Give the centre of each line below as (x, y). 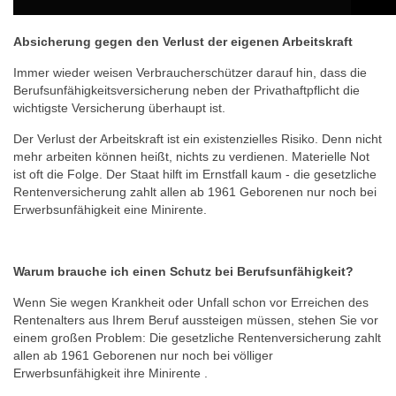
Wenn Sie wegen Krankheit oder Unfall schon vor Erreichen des (191, 302)
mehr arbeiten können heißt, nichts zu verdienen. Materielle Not (191, 156)
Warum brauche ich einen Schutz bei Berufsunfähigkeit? (183, 271)
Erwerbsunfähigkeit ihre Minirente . (112, 373)
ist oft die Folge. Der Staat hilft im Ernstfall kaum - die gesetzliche (195, 174)
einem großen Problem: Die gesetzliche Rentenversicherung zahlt (197, 338)
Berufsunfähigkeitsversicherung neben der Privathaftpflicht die (187, 90)
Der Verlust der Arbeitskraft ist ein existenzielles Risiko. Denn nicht (198, 139)
